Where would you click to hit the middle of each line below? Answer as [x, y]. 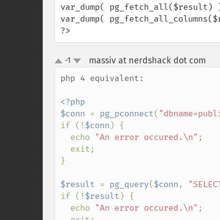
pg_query [129, 184]
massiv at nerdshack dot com [147, 60]
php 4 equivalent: [102, 78]
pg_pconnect [127, 114]
